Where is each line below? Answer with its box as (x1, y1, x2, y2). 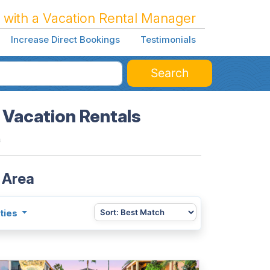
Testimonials (140, 34, 196, 46)
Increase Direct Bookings (10, 34, 120, 46)
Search (150, 65, 189, 80)
